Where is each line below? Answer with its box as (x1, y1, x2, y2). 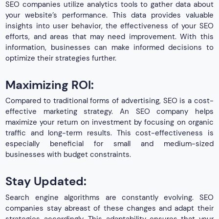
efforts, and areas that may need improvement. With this (5, 31, 214, 42)
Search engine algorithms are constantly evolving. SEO (5, 192, 214, 202)
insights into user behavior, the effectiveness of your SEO (5, 21, 214, 31)
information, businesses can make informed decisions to (5, 42, 214, 52)
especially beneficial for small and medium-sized (5, 139, 214, 149)
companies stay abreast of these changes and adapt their (5, 203, 214, 213)
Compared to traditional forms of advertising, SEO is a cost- (5, 96, 214, 106)
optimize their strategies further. (5, 53, 117, 63)
